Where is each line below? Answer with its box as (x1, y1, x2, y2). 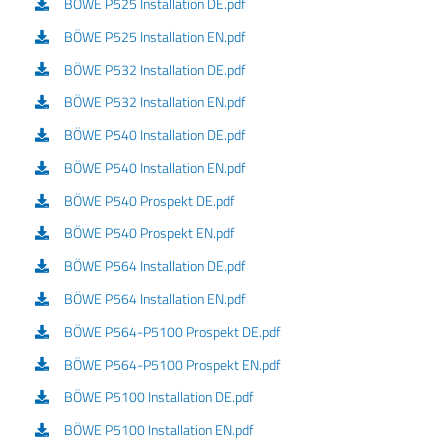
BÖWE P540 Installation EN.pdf (63, 156, 246, 178)
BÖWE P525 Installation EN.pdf (63, 25, 246, 47)
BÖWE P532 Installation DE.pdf (63, 58, 246, 80)
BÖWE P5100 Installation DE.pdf (63, 386, 254, 408)
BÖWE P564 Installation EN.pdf (63, 288, 246, 310)
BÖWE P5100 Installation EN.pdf (63, 419, 254, 441)
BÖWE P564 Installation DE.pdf (63, 255, 246, 277)
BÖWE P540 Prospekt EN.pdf (63, 222, 235, 244)
